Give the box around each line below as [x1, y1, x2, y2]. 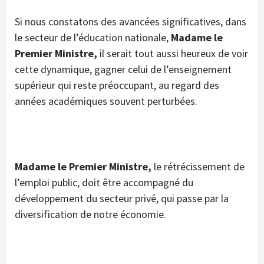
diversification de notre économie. [15, 207, 166, 222]
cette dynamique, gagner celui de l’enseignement [15, 62, 232, 77]
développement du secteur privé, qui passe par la [15, 192, 229, 206]
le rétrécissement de [151, 160, 245, 174]
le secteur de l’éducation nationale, [15, 31, 171, 45]
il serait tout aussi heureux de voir [97, 47, 248, 61]
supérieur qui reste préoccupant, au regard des [15, 78, 219, 93]
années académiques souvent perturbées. [15, 94, 197, 108]
